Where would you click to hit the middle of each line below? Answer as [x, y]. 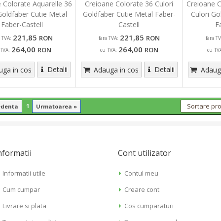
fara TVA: [108, 38]
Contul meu [142, 173]
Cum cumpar [21, 189]
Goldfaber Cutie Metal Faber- [129, 14]
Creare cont [142, 189]
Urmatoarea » [56, 106]
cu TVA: [108, 50]
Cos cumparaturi [149, 206]
